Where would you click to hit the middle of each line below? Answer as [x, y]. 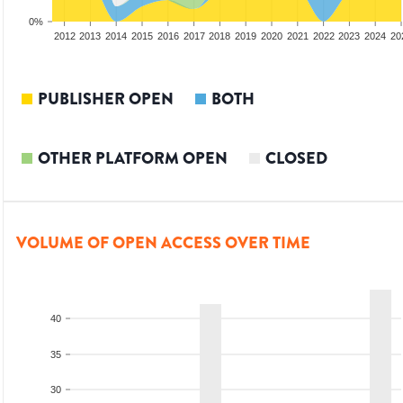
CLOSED [296, 159]
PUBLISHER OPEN [106, 99]
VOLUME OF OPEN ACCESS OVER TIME [163, 243]
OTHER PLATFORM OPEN [133, 159]
